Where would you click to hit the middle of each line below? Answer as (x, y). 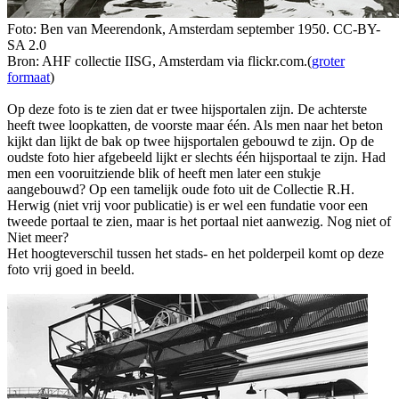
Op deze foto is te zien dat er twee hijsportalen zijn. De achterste (187, 109)
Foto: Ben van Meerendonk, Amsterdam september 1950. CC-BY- (194, 28)
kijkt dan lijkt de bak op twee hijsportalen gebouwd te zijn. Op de (191, 141)
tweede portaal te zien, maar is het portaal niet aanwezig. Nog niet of (199, 221)
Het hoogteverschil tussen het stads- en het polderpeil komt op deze (195, 253)
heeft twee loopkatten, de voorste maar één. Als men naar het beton (195, 125)
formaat (28, 77)
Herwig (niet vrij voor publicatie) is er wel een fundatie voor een (187, 205)
